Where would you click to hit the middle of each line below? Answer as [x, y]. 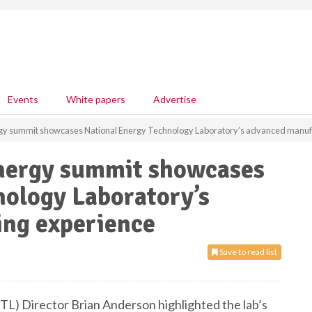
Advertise [175, 99]
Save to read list [248, 252]
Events [23, 99]
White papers [96, 99]
